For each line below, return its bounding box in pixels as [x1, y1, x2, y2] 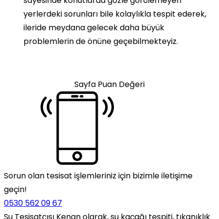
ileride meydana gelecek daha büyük [23, 22, 164, 34]
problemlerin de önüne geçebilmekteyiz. [23, 36, 178, 47]
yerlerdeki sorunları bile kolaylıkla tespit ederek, [23, 8, 206, 20]
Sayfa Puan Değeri [74, 79, 145, 90]
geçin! [4, 184, 27, 196]
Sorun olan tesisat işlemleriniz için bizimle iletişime [4, 170, 193, 182]
